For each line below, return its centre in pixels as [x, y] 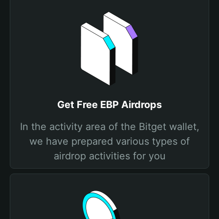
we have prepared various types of [109, 141]
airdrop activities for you [109, 156]
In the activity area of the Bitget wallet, [109, 127]
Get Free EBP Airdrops [109, 105]
